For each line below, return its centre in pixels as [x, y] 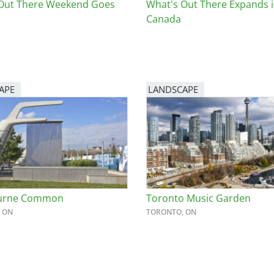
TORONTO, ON [171, 212]
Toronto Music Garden [198, 198]
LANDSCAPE [173, 89]
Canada [164, 19]
